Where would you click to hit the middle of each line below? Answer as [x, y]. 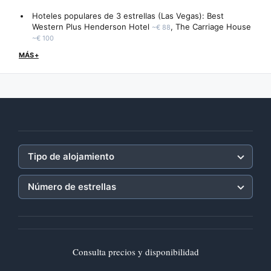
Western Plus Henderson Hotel [91, 27]
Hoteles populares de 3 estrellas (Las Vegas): [119, 16]
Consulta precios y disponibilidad [135, 252]
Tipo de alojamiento [71, 156]
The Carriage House [213, 27]
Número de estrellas [72, 187]
